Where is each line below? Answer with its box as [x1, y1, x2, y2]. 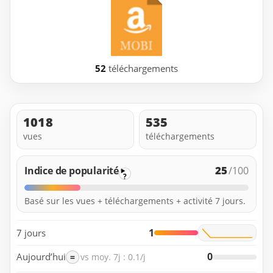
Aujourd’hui [16, 250, 66, 263]
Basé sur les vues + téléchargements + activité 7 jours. [24, 195, 246, 207]
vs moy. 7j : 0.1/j [80, 251, 146, 263]
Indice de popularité [24, 164, 119, 178]
